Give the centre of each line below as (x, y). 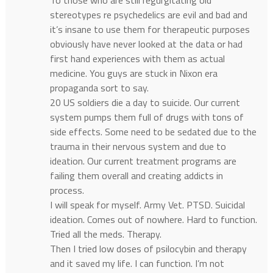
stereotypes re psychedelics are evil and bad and (148, 15)
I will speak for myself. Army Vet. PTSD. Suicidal (147, 205)
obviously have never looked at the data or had (146, 44)
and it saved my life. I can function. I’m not (137, 264)
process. (67, 190)
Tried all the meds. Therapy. (105, 234)
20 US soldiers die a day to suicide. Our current (145, 103)
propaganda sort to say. (99, 88)
